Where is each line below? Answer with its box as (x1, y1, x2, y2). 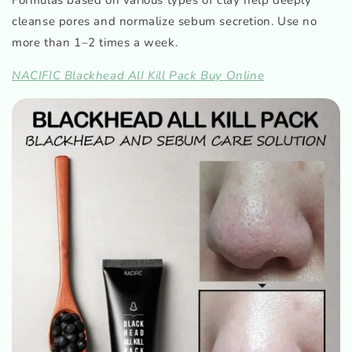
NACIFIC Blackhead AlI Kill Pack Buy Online (12, 67, 265, 83)
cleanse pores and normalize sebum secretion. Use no (12, 13, 317, 29)
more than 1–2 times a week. (12, 34, 178, 50)
